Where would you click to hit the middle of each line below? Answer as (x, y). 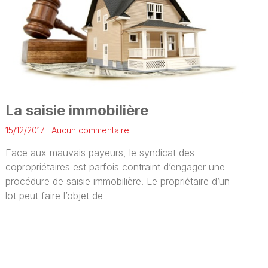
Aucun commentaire (89, 130)
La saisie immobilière (77, 110)
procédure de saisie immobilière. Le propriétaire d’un (118, 181)
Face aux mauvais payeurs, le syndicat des (100, 152)
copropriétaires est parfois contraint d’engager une (115, 167)
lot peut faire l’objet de (54, 195)
